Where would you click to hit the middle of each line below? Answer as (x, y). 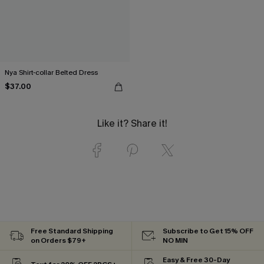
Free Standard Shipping (72, 231)
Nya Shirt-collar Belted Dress (51, 72)
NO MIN (175, 240)
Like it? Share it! (132, 123)
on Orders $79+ (58, 240)
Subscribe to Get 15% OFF (208, 231)
